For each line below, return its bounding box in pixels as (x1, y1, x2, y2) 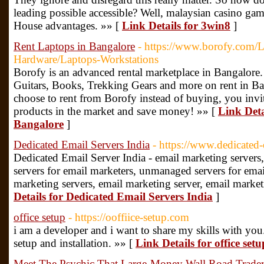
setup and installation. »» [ (14, 237, 136, 249)
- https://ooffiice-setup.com (68, 211, 189, 223)
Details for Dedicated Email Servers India (14, 190, 213, 203)
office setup (14, 211, 65, 223)
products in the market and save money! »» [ (14, 105, 218, 117)
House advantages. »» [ (14, 19, 122, 32)
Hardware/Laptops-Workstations (14, 53, 159, 65)
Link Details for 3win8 (122, 19, 230, 32)
